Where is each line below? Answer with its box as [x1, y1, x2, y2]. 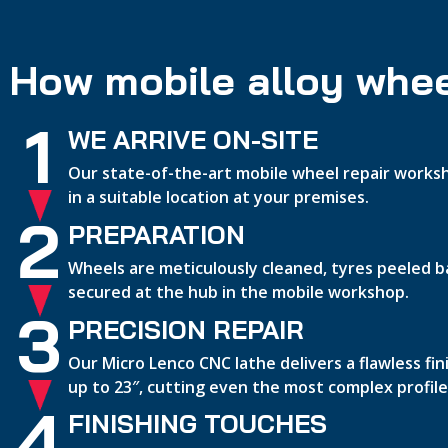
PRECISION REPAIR [68, 312, 305, 345]
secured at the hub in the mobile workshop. [68, 280, 410, 303]
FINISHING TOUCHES [68, 407, 328, 440]
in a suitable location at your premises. [68, 186, 370, 209]
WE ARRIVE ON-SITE [68, 123, 319, 156]
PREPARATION [68, 217, 246, 250]
